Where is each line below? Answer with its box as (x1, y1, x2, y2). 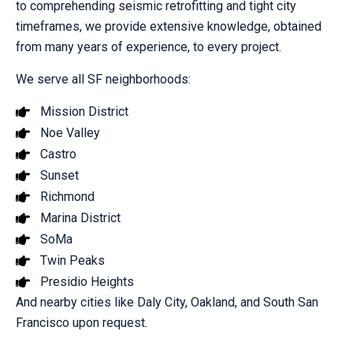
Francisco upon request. (16, 314, 147, 330)
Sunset (39, 167, 79, 183)
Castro (39, 146, 76, 162)
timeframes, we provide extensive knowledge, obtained (16, 18, 321, 34)
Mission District (39, 103, 128, 119)
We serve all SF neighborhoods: (16, 71, 191, 87)
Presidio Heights (39, 273, 134, 289)
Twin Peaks (39, 252, 105, 268)
